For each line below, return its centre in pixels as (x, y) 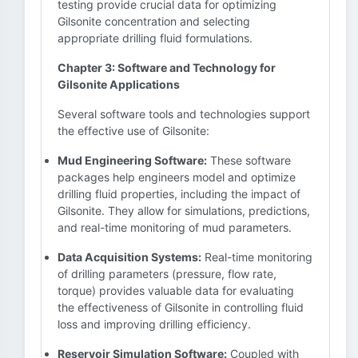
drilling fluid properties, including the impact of (179, 194)
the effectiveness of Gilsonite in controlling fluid (181, 307)
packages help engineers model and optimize (177, 177)
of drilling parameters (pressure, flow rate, (167, 274)
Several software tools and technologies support (184, 114)
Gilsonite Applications (119, 84)
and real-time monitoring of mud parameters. (175, 227)
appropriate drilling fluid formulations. (155, 38)
